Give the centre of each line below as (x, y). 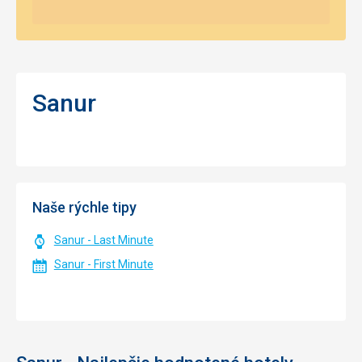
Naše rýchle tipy (84, 207)
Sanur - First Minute (103, 264)
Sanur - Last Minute (103, 240)
